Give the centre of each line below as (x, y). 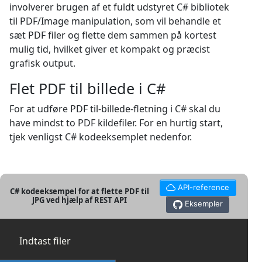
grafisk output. (42, 63)
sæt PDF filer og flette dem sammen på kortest (113, 35)
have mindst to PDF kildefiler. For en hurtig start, (116, 123)
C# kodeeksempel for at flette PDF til (80, 192)
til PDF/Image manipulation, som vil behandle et (115, 21)
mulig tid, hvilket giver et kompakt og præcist (110, 49)
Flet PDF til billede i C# (87, 88)
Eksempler (204, 204)
